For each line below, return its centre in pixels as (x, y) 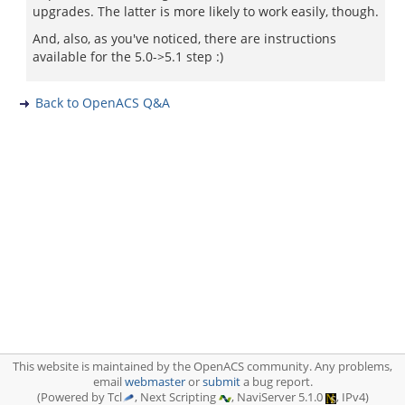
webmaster (155, 382)
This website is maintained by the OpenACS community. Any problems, (202, 367)
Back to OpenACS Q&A (103, 103)
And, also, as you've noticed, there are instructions (184, 38)
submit (221, 382)
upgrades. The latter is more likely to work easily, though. (206, 11)
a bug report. (276, 382)
